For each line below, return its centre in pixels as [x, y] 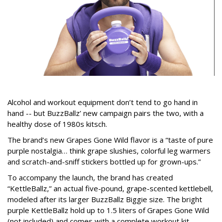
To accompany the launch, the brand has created [90, 178]
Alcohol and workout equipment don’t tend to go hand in [103, 102]
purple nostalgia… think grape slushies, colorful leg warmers [109, 151]
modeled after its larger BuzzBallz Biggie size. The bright [105, 199]
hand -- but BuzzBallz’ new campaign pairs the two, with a [106, 113]
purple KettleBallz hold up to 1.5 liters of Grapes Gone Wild [108, 210]
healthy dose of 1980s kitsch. [57, 124]
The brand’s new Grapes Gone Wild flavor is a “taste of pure [110, 140]
